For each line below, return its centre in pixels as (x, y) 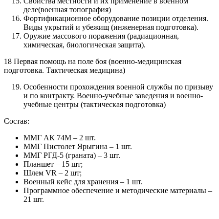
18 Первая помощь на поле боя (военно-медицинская (93, 61)
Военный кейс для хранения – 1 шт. (83, 181)
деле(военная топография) (67, 9)
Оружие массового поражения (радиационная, (101, 36)
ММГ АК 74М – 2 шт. (60, 137)
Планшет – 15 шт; (53, 164)
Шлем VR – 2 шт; (53, 173)
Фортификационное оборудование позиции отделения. (116, 18)
